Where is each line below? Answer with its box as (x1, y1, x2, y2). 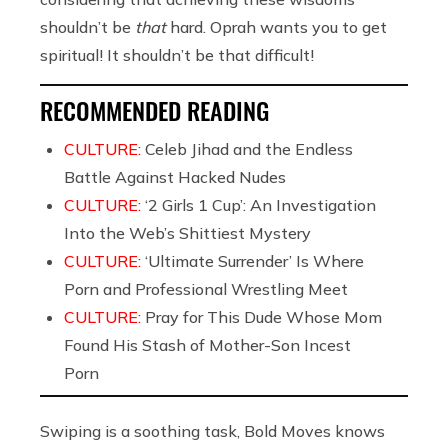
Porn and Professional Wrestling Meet (64, 278, 348, 299)
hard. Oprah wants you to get (166, 16, 387, 37)
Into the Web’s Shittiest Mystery (64, 222, 311, 243)
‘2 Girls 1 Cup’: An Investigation (145, 194, 376, 215)
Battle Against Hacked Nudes (64, 166, 286, 187)
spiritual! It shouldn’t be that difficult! (40, 44, 314, 65)
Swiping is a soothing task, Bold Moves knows (40, 420, 385, 441)
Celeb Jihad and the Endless (145, 138, 353, 159)
